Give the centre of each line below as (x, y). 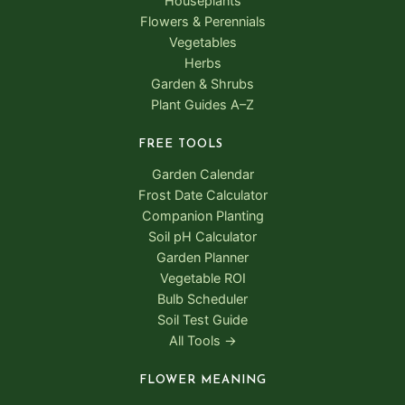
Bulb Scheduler (202, 300)
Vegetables (202, 43)
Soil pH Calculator (202, 237)
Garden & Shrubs (202, 85)
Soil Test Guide (202, 320)
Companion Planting (202, 217)
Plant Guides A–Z (202, 105)
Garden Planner (202, 258)
